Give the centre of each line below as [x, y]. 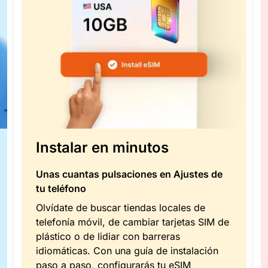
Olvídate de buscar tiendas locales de [121, 208]
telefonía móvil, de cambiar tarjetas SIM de [133, 222]
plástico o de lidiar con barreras [108, 237]
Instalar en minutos [102, 148]
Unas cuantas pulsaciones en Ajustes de [129, 174]
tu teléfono [61, 189]
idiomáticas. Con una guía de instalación [127, 251]
